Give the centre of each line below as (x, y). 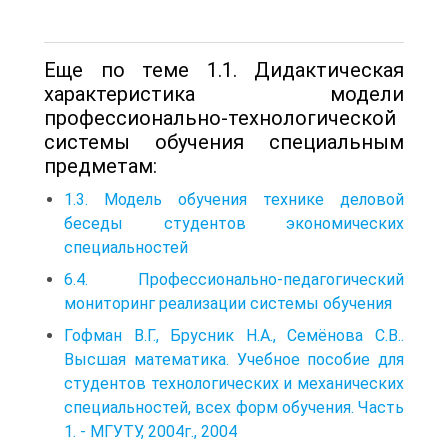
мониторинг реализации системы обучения (228, 303)
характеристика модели (224, 93)
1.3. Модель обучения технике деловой (234, 199)
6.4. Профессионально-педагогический (234, 279)
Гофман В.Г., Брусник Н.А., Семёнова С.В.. (234, 335)
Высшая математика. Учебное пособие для (234, 359)
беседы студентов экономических (234, 223)
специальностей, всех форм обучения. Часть (234, 407)
